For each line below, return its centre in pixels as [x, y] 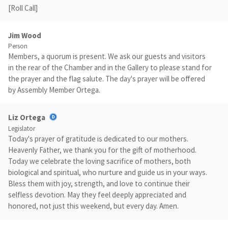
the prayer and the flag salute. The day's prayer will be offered [107, 79]
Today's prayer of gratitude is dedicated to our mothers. [98, 139]
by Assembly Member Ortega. [54, 90]
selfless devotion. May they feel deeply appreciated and [97, 195]
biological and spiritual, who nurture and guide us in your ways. [108, 173]
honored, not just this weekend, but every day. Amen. [93, 206]
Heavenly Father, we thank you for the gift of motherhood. [102, 150]
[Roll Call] [23, 8]
